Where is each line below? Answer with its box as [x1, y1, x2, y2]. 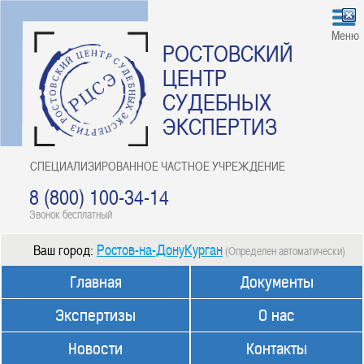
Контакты [246, 340, 307, 358]
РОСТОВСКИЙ [162, 37, 293, 68]
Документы [240, 273, 314, 292]
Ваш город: [33, 240, 97, 259]
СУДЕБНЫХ [162, 86, 271, 117]
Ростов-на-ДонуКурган [97, 239, 223, 259]
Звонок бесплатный [29, 206, 112, 222]
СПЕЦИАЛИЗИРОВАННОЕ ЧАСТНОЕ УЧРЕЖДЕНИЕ [30, 158, 285, 174]
